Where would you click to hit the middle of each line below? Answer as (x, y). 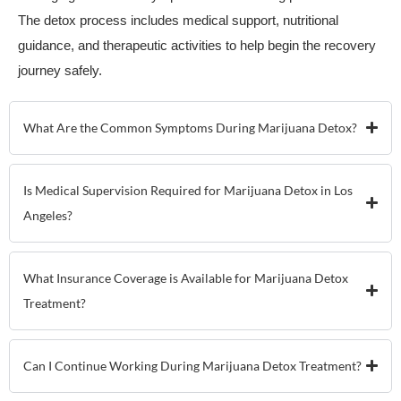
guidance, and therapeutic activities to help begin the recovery (197, 45)
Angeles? (48, 215)
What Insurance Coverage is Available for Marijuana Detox (186, 277)
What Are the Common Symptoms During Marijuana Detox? (190, 127)
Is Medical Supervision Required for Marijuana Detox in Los (188, 190)
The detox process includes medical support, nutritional (178, 20)
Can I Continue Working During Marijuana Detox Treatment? (192, 365)
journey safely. (60, 70)
